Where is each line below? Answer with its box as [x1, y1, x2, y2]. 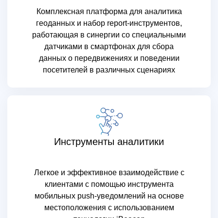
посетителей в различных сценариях [43, 66, 175, 74]
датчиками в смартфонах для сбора [44, 42, 174, 51]
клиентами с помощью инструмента [44, 180, 174, 188]
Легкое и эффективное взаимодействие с [34, 168, 184, 177]
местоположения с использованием [44, 203, 174, 212]
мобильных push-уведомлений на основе [34, 192, 184, 200]
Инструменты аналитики [54, 136, 164, 147]
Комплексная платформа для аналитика [36, 7, 182, 16]
